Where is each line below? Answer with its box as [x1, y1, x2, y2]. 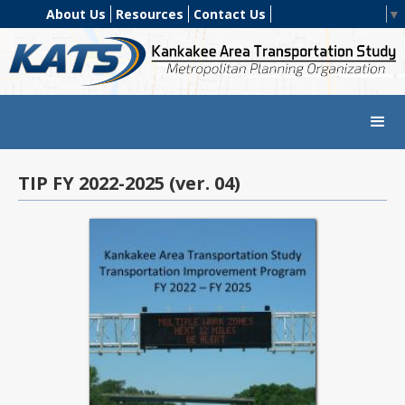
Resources [116, 5, 184, 23]
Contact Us [193, 5, 266, 23]
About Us [46, 5, 106, 23]
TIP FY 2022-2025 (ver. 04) [18, 171, 240, 196]
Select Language [281, 5, 385, 24]
